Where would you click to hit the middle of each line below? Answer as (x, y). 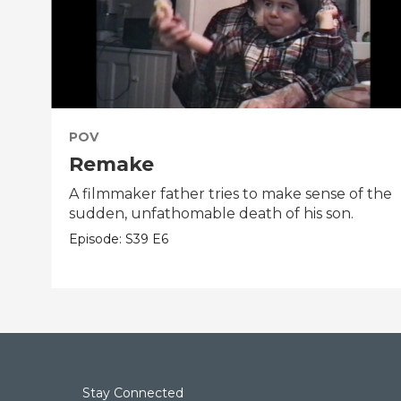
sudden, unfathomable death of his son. (212, 214)
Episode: (98, 239)
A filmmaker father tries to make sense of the (231, 194)
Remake (112, 165)
